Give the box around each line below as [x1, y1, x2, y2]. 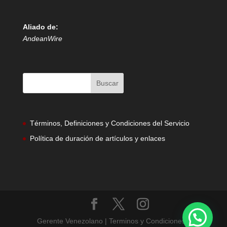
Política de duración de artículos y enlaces [29, 134, 165, 142]
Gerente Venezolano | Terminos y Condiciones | [37, 216, 190, 225]
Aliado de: [22, 23, 58, 31]
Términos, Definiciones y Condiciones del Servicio [29, 119, 190, 127]
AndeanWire [22, 34, 62, 43]
